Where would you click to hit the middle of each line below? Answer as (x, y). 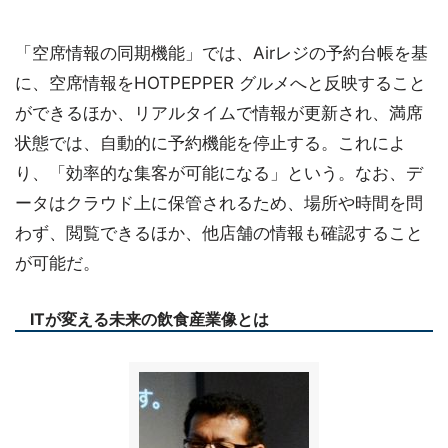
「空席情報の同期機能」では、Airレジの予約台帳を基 (221, 53)
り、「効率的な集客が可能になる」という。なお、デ (219, 173)
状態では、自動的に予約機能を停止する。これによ (210, 143)
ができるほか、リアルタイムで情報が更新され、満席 (219, 113)
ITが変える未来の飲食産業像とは (149, 319)
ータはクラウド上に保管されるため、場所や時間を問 (219, 203)
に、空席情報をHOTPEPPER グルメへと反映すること (220, 83)
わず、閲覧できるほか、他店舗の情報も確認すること (219, 233)
